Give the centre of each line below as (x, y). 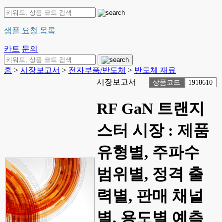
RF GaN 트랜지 (151, 109)
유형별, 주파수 (148, 152)
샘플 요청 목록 (30, 30)
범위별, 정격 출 (150, 174)
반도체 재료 (155, 70)
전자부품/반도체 (97, 70)
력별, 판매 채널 (150, 196)
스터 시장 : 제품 (153, 131)
